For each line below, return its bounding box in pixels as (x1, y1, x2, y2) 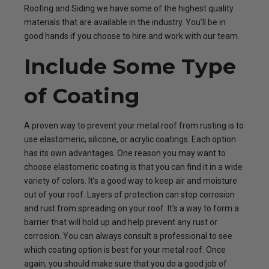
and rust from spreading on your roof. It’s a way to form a (24, 204, 239, 213)
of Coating (24, 83, 140, 109)
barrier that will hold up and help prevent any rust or (24, 217, 217, 227)
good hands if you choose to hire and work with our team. (24, 31, 240, 41)
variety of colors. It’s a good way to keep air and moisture (24, 176, 237, 186)
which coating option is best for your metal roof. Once (24, 245, 226, 255)
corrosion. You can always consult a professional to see (24, 231, 232, 241)
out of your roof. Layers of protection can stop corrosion (24, 190, 235, 199)
